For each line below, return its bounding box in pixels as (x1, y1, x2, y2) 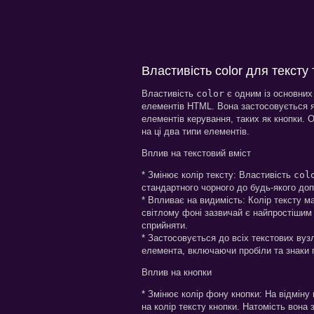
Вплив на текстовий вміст (142, 147, 251, 158)
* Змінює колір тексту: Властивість (142, 169, 294, 180)
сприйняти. (142, 219, 188, 231)
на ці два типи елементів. (142, 125, 250, 137)
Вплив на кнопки (142, 266, 212, 278)
